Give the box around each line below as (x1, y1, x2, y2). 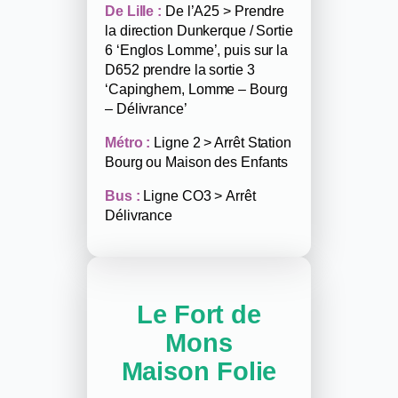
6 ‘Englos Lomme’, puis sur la (105, 41, 289, 58)
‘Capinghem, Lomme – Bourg (105, 80, 288, 97)
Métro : (105, 133, 151, 150)
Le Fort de (137, 300, 261, 329)
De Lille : (105, 2, 162, 19)
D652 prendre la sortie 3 (105, 60, 255, 77)
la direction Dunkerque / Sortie (105, 21, 293, 38)
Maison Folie (121, 357, 277, 386)
